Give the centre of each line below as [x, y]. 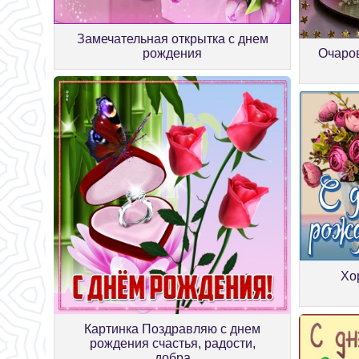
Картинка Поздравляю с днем [173, 329]
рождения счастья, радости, [172, 343]
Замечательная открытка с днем [172, 38]
